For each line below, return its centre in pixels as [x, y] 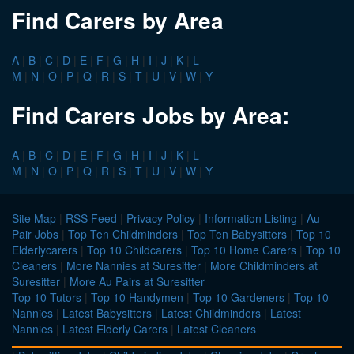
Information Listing [251, 218]
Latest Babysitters [107, 313]
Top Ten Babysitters [237, 234]
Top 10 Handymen [137, 298]
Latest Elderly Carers [115, 329]
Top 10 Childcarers [134, 250]
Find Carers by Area [118, 21]
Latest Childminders [211, 313]
